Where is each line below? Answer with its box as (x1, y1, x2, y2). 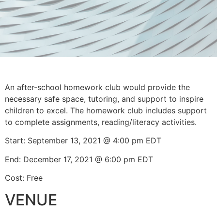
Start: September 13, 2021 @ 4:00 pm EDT (5, 136, 161, 146)
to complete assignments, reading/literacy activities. (5, 117, 197, 127)
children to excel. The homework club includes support (5, 106, 207, 115)
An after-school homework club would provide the (5, 82, 190, 92)
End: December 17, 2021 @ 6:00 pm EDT (5, 154, 153, 164)
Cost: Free (5, 173, 43, 183)
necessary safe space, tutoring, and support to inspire (5, 94, 203, 104)
